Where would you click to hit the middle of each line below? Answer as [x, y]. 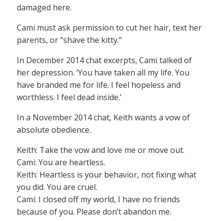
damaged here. [44, 8]
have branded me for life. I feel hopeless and [99, 85]
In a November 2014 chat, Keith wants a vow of [103, 118]
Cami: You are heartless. [61, 163]
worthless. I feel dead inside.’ [69, 97]
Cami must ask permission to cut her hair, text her [109, 28]
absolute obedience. [54, 130]
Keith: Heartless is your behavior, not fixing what [107, 175]
